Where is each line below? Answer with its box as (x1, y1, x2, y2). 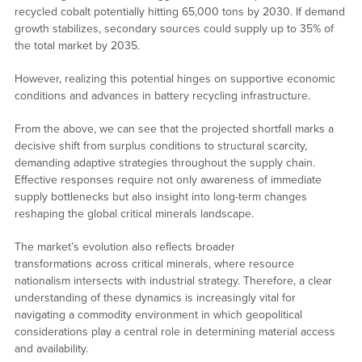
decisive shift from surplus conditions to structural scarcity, (14, 138, 307, 153)
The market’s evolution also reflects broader (14, 239, 235, 254)
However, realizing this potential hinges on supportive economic (14, 71, 335, 86)
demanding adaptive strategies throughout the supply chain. (14, 155, 315, 170)
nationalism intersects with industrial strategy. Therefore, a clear (14, 273, 332, 288)
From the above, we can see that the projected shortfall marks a (14, 121, 334, 136)
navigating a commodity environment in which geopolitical (14, 307, 302, 322)
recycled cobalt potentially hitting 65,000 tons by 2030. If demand (14, 4, 345, 19)
